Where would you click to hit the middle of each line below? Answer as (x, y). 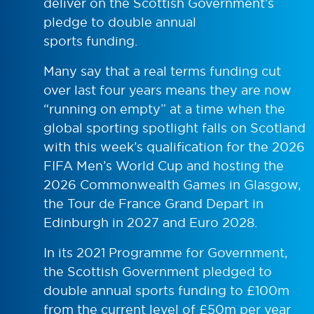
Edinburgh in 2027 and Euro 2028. (150, 222)
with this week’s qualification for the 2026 (174, 146)
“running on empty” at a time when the (164, 109)
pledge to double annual (120, 22)
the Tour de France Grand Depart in (153, 203)
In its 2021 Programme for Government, (165, 252)
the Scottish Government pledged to (158, 271)
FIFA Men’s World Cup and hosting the (164, 165)
